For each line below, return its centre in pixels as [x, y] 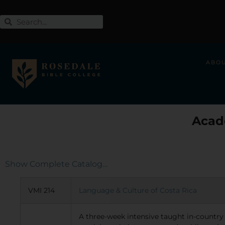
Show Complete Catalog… [56, 164]
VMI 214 [41, 191]
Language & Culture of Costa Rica [138, 191]
